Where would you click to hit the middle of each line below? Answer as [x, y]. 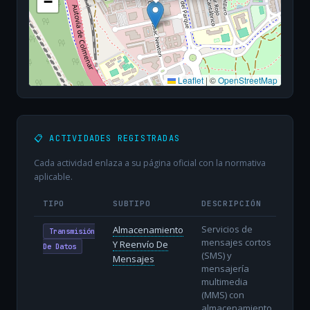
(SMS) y [216, 255]
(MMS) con [222, 294]
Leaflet [190, 80]
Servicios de [227, 229]
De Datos [59, 246]
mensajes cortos [236, 242]
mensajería [225, 268]
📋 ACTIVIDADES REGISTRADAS [107, 139]
